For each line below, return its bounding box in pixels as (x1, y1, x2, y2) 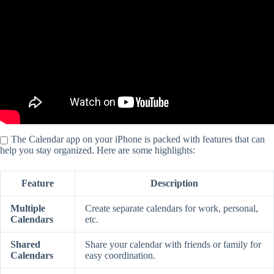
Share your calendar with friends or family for (85, 239, 261, 250)
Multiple (10, 202, 45, 213)
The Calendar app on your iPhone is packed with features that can (11, 133, 265, 144)
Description (150, 177, 198, 188)
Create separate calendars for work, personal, (85, 202, 258, 213)
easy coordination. (85, 250, 155, 261)
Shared (10, 239, 40, 250)
